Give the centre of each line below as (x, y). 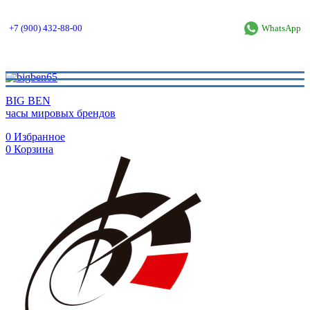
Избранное (39, 137)
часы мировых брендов (61, 113)
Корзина (34, 149)
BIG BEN (28, 101)
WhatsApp (281, 28)
